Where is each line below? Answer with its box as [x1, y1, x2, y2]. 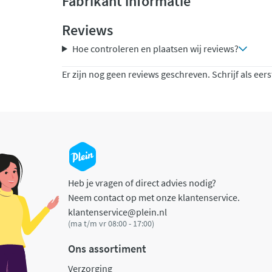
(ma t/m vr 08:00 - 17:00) [68, 218, 154, 229]
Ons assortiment [68, 242, 146, 256]
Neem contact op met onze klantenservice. [68, 191, 240, 203]
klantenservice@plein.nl [68, 206, 167, 218]
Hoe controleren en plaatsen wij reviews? [72, 42, 239, 55]
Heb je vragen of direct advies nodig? [68, 177, 216, 189]
